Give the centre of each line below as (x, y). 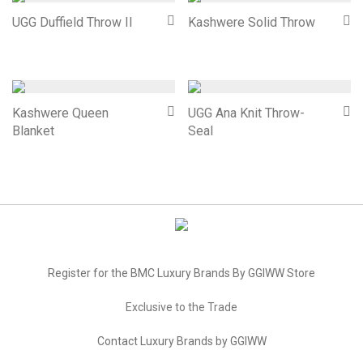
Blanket (33, 131)
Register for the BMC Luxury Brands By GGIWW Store (181, 273)
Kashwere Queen (60, 113)
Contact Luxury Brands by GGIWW (181, 341)
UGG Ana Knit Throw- (246, 113)
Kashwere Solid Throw (252, 22)
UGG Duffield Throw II (73, 22)
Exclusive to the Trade (181, 307)
